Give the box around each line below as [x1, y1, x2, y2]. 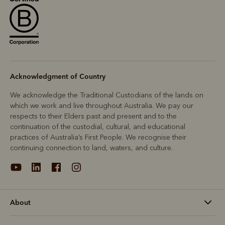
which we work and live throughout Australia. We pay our [10, 101, 193, 110]
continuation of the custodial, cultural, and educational [10, 123, 185, 132]
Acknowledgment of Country [10, 72, 105, 81]
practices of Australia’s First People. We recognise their [10, 133, 186, 142]
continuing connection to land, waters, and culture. [10, 144, 173, 153]
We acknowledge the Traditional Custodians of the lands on [10, 91, 203, 100]
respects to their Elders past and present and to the [10, 112, 177, 121]
